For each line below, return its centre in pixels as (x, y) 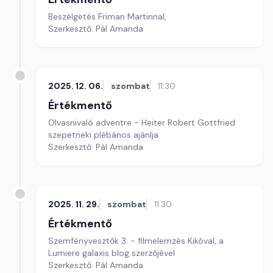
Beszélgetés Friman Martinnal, (107, 16)
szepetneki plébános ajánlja (103, 135)
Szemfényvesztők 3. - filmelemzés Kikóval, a (136, 241)
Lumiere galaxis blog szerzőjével (112, 253)
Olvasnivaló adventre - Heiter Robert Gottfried (142, 122)
